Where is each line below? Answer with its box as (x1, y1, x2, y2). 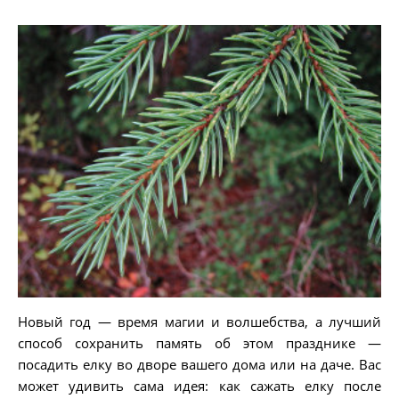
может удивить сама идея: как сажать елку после (18, 377, 381, 395)
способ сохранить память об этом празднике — (18, 334, 381, 352)
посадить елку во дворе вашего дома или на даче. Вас (18, 355, 381, 373)
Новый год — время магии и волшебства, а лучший (18, 313, 381, 330)
